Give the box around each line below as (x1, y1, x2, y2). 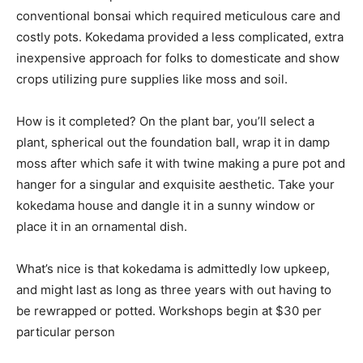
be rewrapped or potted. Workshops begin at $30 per (16, 302, 322, 318)
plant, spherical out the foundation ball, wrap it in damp (16, 134, 330, 150)
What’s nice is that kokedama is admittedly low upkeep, (16, 260, 330, 276)
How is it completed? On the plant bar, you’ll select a (16, 113, 314, 129)
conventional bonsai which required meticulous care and (16, 7, 340, 23)
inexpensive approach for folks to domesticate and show (16, 49, 340, 66)
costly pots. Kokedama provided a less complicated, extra (16, 28, 344, 45)
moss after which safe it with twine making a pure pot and (16, 155, 345, 171)
